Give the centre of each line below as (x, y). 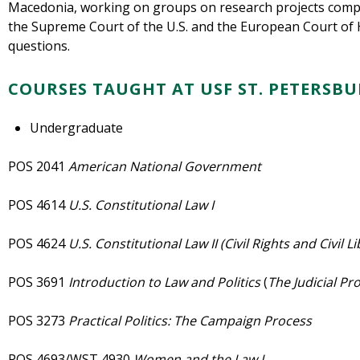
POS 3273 (38, 321)
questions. (39, 46)
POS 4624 (38, 244)
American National (125, 167)
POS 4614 (38, 205)
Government (226, 167)
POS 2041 (38, 167)
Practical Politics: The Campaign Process (190, 321)
